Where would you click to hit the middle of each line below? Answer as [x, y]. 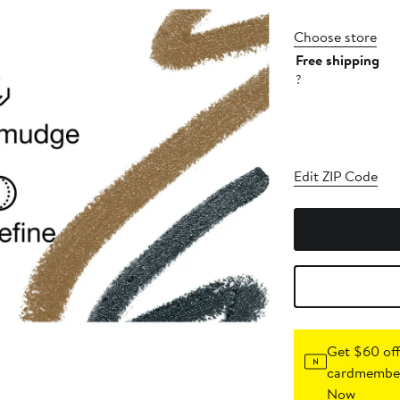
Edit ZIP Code [335, 176]
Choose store [335, 37]
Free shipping [337, 60]
